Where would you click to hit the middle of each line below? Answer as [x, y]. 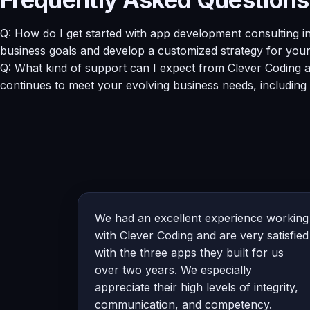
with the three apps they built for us [189, 252]
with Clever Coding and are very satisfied [202, 235]
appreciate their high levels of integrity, [197, 287]
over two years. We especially [173, 270]
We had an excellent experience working [202, 218]
